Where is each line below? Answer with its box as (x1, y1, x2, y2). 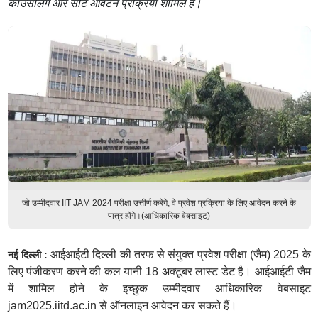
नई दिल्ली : (7, 249, 51, 261)
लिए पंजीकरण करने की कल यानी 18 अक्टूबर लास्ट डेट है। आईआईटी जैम (7, 265, 311, 278)
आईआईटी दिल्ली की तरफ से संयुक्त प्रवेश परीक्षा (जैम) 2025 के (50, 248, 311, 261)
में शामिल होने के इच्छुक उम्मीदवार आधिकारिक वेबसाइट (7, 283, 311, 295)
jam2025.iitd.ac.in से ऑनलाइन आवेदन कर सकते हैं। (7, 300, 237, 312)
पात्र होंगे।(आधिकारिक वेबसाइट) (108, 211, 210, 221)
